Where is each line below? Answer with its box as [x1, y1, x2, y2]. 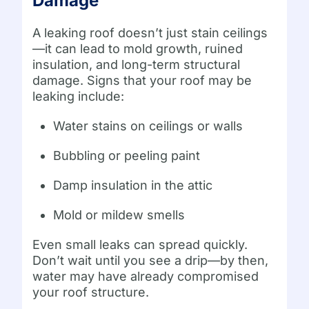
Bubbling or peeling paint [53, 148, 201, 163]
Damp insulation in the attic [53, 177, 213, 192]
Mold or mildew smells [53, 207, 186, 222]
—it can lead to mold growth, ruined [32, 41, 243, 56]
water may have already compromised [32, 268, 259, 283]
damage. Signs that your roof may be [32, 72, 252, 88]
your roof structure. [32, 284, 150, 299]
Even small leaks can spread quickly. [32, 237, 248, 252]
